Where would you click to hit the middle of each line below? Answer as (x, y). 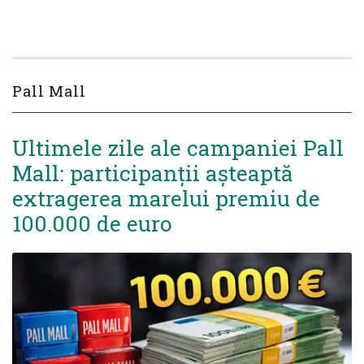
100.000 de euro (92, 223)
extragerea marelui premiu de (166, 198)
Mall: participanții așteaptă (153, 173)
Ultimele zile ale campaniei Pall (178, 147)
